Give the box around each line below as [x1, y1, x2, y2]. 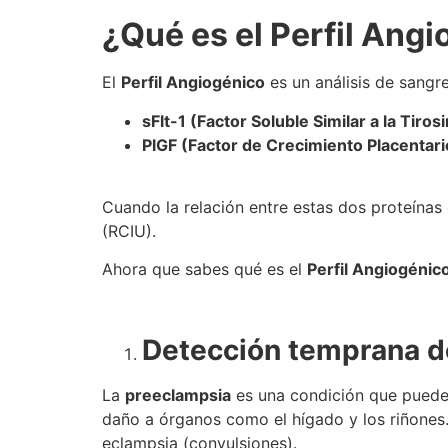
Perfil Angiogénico [121, 72, 265, 93]
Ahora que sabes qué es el [102, 259, 307, 280]
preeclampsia [125, 385, 231, 406]
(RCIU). [102, 220, 156, 241]
